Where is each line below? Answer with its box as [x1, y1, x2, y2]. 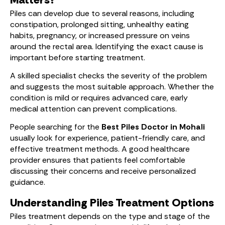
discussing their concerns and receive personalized [10, 166, 196, 176]
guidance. [10, 177, 45, 187]
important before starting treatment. [10, 52, 145, 63]
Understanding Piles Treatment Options [10, 195, 214, 210]
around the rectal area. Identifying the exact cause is [10, 41, 203, 52]
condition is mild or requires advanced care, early [10, 92, 188, 103]
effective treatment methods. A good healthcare [10, 144, 190, 154]
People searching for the [10, 122, 101, 132]
